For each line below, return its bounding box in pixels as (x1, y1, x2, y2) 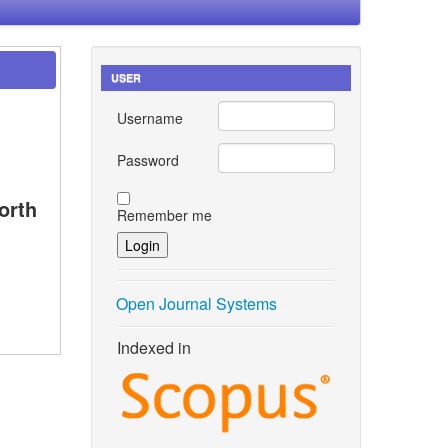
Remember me (116, 205, 212, 226)
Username (116, 107, 183, 128)
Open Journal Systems (115, 291, 277, 315)
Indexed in (116, 335, 191, 359)
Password (116, 149, 179, 170)
